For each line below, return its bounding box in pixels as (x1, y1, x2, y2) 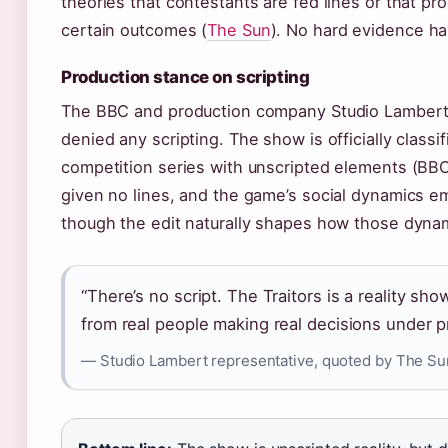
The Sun (207, 20, 271, 41)
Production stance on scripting (61, 67, 310, 88)
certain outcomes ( (61, 20, 208, 41)
